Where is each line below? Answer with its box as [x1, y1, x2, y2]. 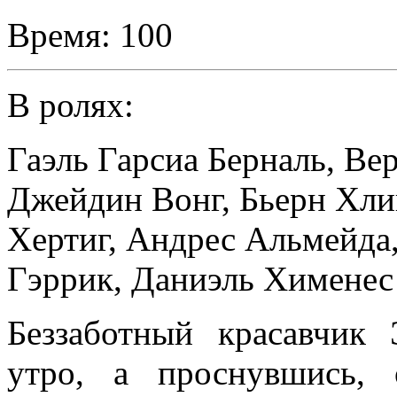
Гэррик [7, 259, 113, 298]
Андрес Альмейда [126, 219, 391, 258]
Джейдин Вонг [7, 179, 222, 218]
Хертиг [7, 219, 108, 258]
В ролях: [7, 85, 134, 124]
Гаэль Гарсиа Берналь [7, 139, 326, 178]
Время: [7, 15, 111, 54]
